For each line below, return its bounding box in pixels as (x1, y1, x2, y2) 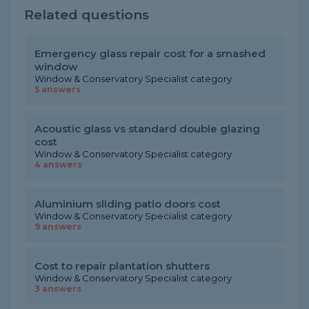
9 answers (34, 221, 81, 232)
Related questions (24, 7, 149, 23)
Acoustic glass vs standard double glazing (34, 122, 260, 135)
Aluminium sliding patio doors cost (34, 197, 221, 210)
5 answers (34, 84, 81, 94)
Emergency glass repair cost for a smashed (34, 47, 266, 60)
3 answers (34, 283, 81, 294)
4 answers (34, 159, 82, 170)
